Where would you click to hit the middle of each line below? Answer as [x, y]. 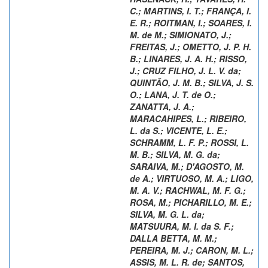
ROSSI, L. [230, 142]
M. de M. [147, 34]
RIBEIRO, [228, 118]
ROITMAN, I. [178, 22]
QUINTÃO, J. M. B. [166, 82]
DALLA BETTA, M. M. [172, 238]
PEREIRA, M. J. [160, 250]
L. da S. [145, 130]
